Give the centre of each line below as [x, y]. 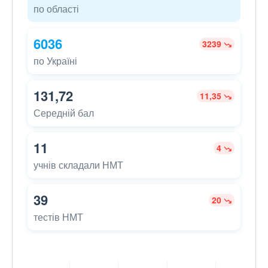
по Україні [55, 61]
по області [56, 9]
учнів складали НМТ [78, 165]
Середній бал [64, 113]
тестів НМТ [58, 217]
